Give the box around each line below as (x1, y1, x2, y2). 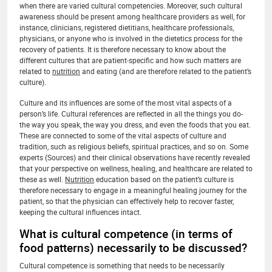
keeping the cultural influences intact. (19, 206, 141, 217)
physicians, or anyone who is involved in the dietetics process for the (19, 33, 242, 43)
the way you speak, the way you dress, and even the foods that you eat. (19, 119, 251, 129)
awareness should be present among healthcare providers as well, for (19, 11, 245, 21)
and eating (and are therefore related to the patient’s (80, 66, 251, 76)
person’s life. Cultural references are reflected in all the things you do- (19, 108, 243, 118)
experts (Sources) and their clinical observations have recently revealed (19, 152, 250, 162)
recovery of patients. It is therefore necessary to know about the (19, 44, 226, 54)
